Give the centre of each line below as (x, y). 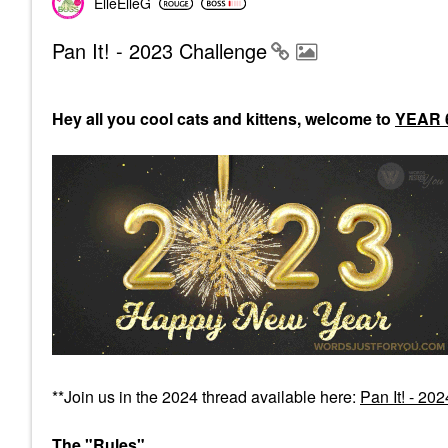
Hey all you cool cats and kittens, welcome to (223, 118)
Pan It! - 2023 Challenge (159, 50)
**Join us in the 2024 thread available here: (206, 396)
